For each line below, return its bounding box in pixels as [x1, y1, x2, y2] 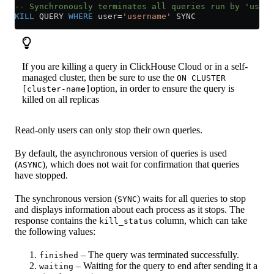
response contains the [15, 215, 99, 226]
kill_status [99, 217, 153, 226]
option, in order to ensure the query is [91, 83, 234, 94]
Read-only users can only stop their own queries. [15, 125, 202, 136]
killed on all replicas [22, 94, 99, 105]
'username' [122, 12, 171, 21]
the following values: [15, 226, 95, 237]
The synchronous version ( [15, 193, 117, 204]
